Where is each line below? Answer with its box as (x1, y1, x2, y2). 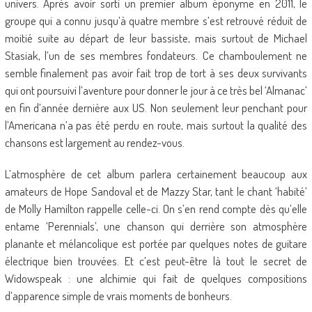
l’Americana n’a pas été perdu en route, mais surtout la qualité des (4, 118, 308, 132)
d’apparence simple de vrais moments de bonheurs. (4, 288, 232, 303)
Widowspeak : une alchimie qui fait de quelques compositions (4, 271, 308, 286)
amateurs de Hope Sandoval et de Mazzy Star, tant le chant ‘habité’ (4, 184, 308, 198)
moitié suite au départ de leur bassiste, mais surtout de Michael (4, 31, 308, 45)
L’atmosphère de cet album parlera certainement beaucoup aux (4, 166, 308, 181)
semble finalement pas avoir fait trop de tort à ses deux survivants (4, 65, 308, 80)
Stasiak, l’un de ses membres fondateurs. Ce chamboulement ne (4, 48, 308, 63)
